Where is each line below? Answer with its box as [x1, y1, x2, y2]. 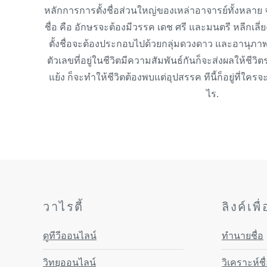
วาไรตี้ [43, 200, 84, 214]
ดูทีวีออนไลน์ [43, 231, 97, 241]
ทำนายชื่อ [222, 231, 263, 241]
